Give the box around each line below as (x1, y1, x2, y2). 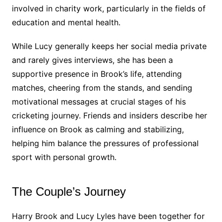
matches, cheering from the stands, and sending (11, 83, 192, 93)
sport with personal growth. (11, 152, 116, 163)
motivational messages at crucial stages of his (11, 97, 186, 107)
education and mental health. (11, 17, 120, 28)
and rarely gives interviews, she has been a (11, 55, 173, 65)
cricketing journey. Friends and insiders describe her (11, 111, 207, 121)
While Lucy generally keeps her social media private (11, 41, 207, 52)
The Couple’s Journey (11, 185, 126, 199)
